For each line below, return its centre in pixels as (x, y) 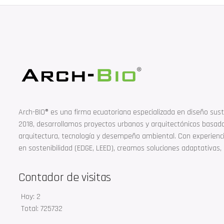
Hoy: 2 (31, 196)
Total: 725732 (42, 208)
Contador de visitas (65, 177)
